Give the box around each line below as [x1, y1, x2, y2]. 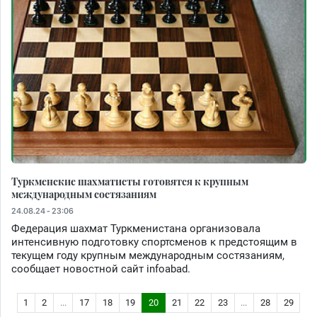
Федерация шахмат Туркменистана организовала [11, 222, 260, 236]
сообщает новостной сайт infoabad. [11, 263, 190, 276]
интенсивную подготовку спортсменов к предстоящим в [11, 236, 297, 249]
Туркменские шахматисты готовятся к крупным [11, 174, 248, 189]
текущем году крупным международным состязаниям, [11, 249, 284, 263]
